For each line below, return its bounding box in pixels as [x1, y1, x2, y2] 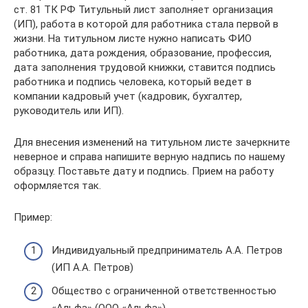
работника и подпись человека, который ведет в [14, 75, 252, 88]
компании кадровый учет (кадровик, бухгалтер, [14, 89, 242, 102]
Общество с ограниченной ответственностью [52, 284, 276, 297]
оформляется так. [14, 179, 101, 192]
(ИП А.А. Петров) [52, 261, 133, 274]
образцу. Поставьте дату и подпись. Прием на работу [14, 164, 274, 177]
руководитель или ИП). [14, 104, 124, 117]
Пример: [14, 210, 52, 223]
